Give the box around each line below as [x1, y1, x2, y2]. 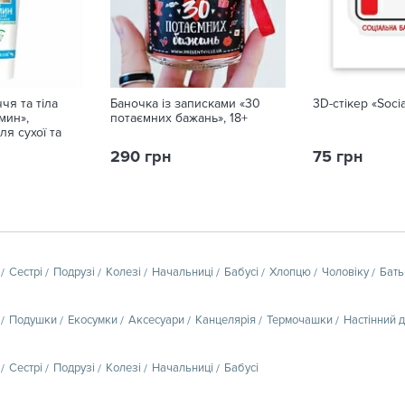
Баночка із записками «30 [110, 96, 260, 111]
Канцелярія [195, 312, 256, 327]
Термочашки [267, 312, 333, 327]
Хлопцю [269, 264, 311, 279]
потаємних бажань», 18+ [110, 110, 248, 126]
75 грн [313, 146, 363, 166]
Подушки [9, 312, 57, 327]
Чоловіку [322, 264, 369, 279]
